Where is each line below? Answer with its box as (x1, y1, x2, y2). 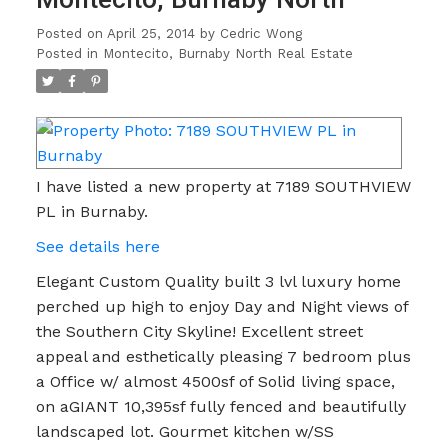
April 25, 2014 (106, 26, 195, 42)
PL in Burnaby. (35, 202, 148, 222)
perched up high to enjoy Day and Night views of (35, 297, 408, 317)
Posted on (35, 26, 107, 42)
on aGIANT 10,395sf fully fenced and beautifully (35, 397, 406, 417)
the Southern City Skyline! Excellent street (35, 322, 363, 342)
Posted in (35, 46, 98, 62)
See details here (35, 237, 160, 257)
